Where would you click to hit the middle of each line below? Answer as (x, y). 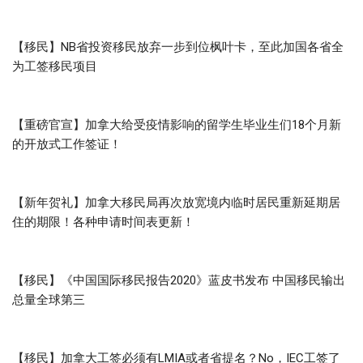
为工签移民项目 (55, 66)
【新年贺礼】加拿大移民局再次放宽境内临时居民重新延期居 (176, 202)
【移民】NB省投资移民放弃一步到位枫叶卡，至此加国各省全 (178, 47)
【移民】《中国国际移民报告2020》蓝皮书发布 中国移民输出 (179, 280)
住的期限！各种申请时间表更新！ (103, 222)
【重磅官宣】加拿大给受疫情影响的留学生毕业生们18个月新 (177, 124)
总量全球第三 (49, 299)
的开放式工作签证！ (67, 144)
